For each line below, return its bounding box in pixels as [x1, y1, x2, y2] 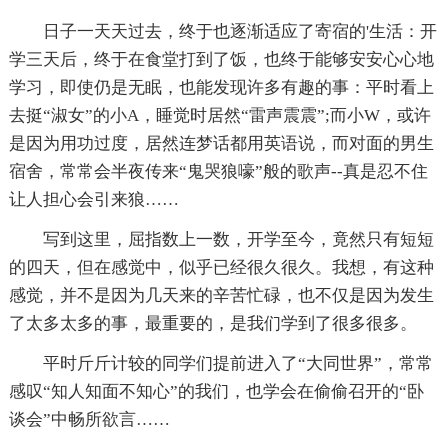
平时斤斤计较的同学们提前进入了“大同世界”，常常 [8, 354, 433, 374]
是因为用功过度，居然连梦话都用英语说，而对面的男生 [8, 134, 434, 154]
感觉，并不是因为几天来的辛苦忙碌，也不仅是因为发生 [8, 286, 434, 306]
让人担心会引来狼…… [8, 190, 179, 210]
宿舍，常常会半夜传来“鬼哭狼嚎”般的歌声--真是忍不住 [8, 162, 428, 182]
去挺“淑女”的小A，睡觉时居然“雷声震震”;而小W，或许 [8, 106, 431, 126]
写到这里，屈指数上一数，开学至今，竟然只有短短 [8, 230, 434, 250]
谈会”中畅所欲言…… [8, 410, 170, 430]
